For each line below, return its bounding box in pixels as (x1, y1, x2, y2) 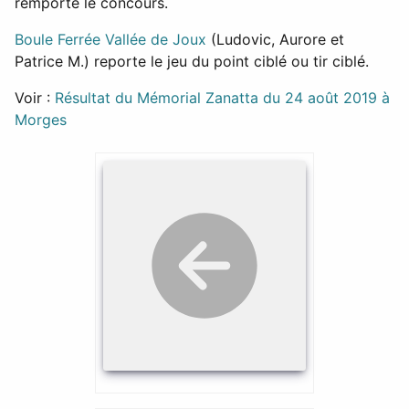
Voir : (15, 89, 55, 108)
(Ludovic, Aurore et (206, 30, 344, 49)
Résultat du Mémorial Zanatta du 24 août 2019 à (55, 89, 390, 108)
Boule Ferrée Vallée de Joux (15, 30, 206, 49)
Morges (15, 110, 67, 130)
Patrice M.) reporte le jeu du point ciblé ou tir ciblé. (15, 52, 369, 71)
